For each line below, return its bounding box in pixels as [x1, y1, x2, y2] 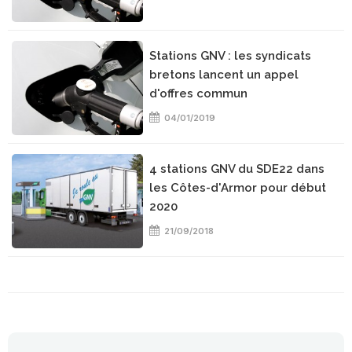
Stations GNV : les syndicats [149, 49, 312, 63]
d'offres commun [149, 86, 248, 101]
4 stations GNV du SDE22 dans [149, 162, 325, 176]
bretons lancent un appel [149, 68, 299, 82]
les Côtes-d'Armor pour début [149, 181, 327, 195]
